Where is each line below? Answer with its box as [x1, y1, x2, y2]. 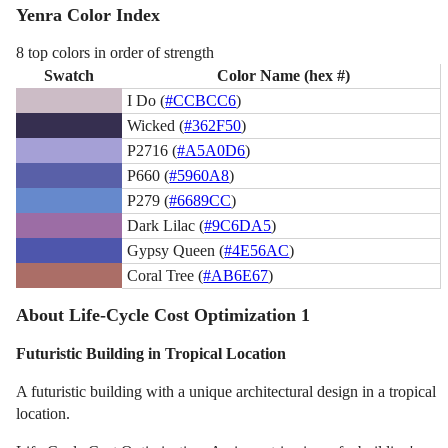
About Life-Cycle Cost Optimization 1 [16, 305, 311, 326]
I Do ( [127, 91, 166, 109]
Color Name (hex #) [216, 66, 350, 84]
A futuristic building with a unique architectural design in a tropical [16, 383, 437, 401]
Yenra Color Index [16, 5, 161, 26]
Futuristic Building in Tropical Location [16, 345, 287, 363]
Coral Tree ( [127, 266, 204, 284]
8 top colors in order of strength [16, 43, 215, 61]
